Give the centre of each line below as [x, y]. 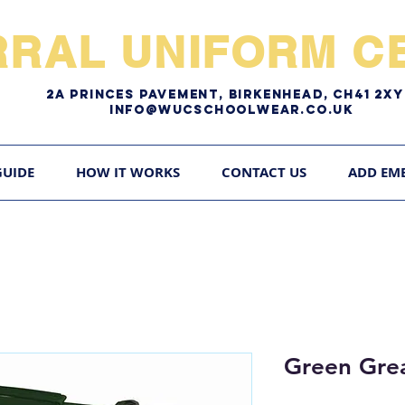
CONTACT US [264, 173]
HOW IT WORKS [128, 173]
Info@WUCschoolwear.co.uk [231, 110]
